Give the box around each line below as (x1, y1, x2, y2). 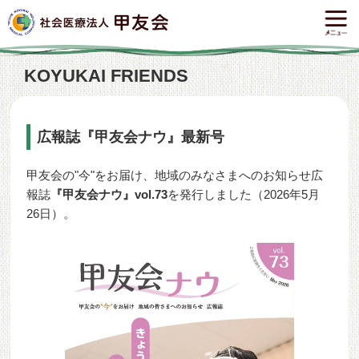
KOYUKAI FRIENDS (24, 66, 188, 86)
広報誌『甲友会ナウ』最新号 (37, 129, 225, 145)
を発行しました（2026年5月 (167, 188, 321, 201)
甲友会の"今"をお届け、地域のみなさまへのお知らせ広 (26, 168, 324, 182)
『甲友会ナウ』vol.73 (50, 188, 168, 201)
